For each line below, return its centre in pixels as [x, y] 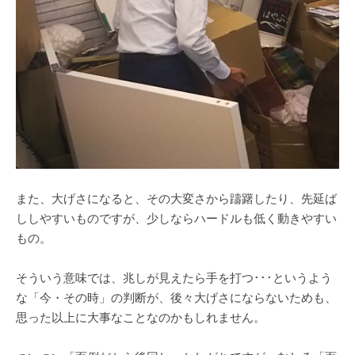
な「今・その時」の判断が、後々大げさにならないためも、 [176, 298]
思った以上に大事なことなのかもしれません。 [141, 318]
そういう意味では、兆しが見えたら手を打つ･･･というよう [174, 278]
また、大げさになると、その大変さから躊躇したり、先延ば [176, 199]
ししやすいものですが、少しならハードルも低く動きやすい [176, 219]
